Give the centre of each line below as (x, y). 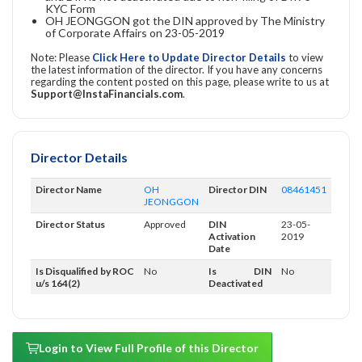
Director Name (69, 189)
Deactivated (236, 283)
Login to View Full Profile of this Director (149, 347)
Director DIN (238, 189)
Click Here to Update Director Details (190, 57)
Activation (232, 236)
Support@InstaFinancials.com (107, 93)
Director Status (70, 224)
